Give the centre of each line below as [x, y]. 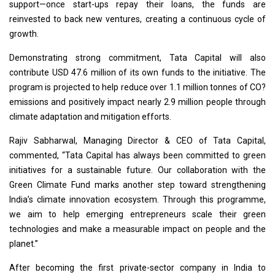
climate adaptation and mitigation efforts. [90, 117]
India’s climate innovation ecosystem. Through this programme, [137, 200]
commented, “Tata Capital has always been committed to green [137, 156]
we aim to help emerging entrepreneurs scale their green [137, 215]
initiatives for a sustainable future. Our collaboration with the [137, 170]
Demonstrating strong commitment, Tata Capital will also [137, 58]
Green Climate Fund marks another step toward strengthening [137, 185]
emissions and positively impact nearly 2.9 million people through [137, 102]
